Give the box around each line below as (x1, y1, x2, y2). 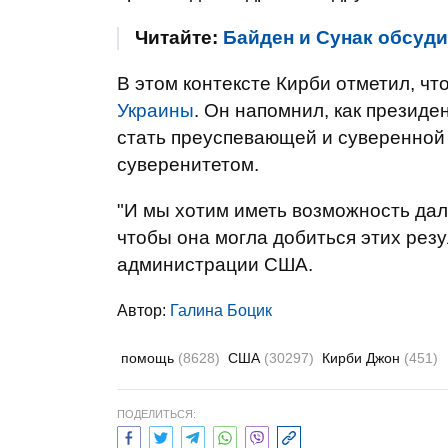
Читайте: (135, 27, 223, 48)
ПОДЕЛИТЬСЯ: (117, 408, 196, 420)
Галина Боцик (170, 302, 272, 319)
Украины (117, 100, 194, 121)
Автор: (117, 302, 170, 319)
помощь (121, 350, 178, 366)
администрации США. (117, 254, 313, 275)
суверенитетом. (117, 154, 259, 175)
